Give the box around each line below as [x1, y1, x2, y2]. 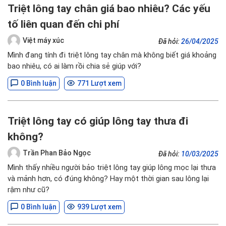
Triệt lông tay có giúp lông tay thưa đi [8, 115, 188, 127]
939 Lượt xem [77, 203, 122, 211]
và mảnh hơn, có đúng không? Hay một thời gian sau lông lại [8, 174, 209, 183]
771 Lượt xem [77, 79, 122, 87]
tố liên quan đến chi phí [8, 18, 119, 30]
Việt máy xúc [23, 36, 64, 44]
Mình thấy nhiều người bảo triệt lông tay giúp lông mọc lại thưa [8, 163, 216, 172]
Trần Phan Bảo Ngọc [23, 148, 91, 157]
